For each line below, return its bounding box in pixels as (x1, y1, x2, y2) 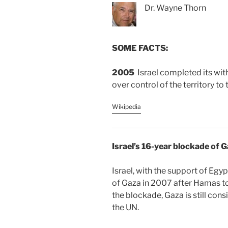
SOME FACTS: (112, 43, 168, 53)
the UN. (112, 202, 139, 212)
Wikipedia (112, 102, 141, 110)
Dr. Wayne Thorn (145, 3, 206, 13)
